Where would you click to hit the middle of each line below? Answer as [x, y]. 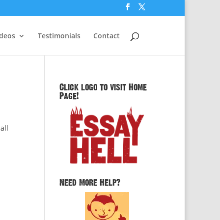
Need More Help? [90, 183]
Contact [107, 35]
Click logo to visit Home [103, 87]
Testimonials [59, 35]
